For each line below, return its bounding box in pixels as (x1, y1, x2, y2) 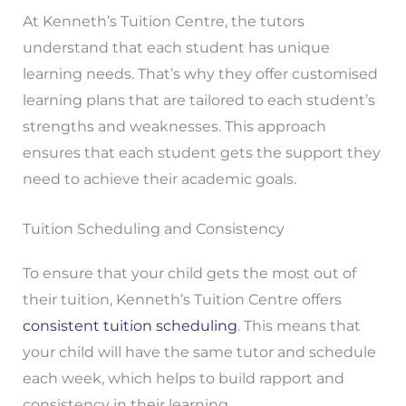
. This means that (237, 316, 361, 334)
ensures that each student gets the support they (22, 144, 381, 162)
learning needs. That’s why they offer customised (22, 65, 378, 83)
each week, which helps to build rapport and (22, 369, 344, 387)
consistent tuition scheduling (22, 316, 237, 334)
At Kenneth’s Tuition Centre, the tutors (22, 13, 304, 31)
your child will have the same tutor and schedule (22, 343, 376, 361)
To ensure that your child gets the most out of (22, 264, 356, 282)
